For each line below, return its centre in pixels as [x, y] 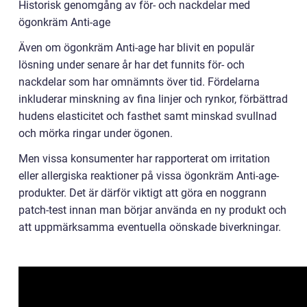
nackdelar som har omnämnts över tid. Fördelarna [139, 82]
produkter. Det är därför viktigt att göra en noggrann [143, 193]
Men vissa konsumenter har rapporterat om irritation [144, 159]
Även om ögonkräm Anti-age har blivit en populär [136, 48]
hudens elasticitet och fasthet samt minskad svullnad [148, 116]
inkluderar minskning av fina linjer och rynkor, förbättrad [153, 99]
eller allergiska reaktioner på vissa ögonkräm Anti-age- [149, 176]
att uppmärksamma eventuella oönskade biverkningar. [150, 228]
